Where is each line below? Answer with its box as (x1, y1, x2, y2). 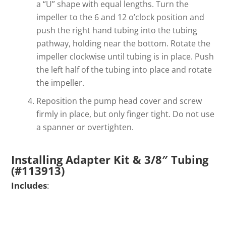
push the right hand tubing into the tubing (36, 25, 198, 36)
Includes (11, 180, 47, 192)
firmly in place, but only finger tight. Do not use (36, 108, 215, 120)
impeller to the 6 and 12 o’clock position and (36, 12, 205, 23)
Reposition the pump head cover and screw (36, 95, 202, 107)
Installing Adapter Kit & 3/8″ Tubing (11, 152, 209, 167)
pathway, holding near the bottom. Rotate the (36, 38, 211, 49)
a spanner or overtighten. (36, 122, 134, 133)
